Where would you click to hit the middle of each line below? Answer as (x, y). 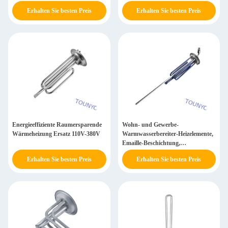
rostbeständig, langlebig (153, 152)
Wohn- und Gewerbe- (150, 125)
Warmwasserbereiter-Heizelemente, (167, 134)
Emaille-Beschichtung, (151, 143)
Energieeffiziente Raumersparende (57, 125)
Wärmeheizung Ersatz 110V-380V (56, 134)
